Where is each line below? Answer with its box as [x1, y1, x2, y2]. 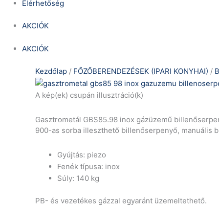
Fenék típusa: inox [57, 161, 120, 171]
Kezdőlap [35, 66, 67, 76]
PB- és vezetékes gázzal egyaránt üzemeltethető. [35, 196, 207, 206]
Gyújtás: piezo [57, 150, 106, 159]
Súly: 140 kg [57, 173, 99, 183]
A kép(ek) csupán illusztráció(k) [35, 90, 143, 100]
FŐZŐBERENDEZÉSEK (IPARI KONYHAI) [73, 66, 208, 76]
